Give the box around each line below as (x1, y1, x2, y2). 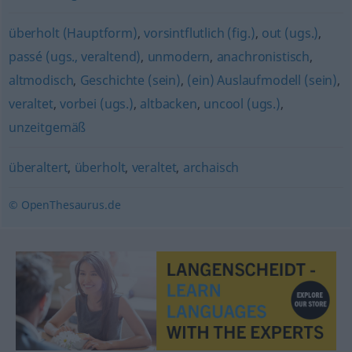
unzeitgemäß (8, 119, 86, 136)
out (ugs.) (261, 24, 319, 42)
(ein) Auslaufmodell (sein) (187, 71, 338, 89)
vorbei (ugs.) (59, 95, 134, 112)
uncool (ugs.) (203, 95, 280, 112)
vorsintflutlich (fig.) (144, 24, 255, 42)
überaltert (8, 159, 68, 176)
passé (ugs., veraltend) (8, 48, 141, 65)
